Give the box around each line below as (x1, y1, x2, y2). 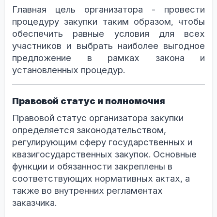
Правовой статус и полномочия (12, 95, 165, 107)
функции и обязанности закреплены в (12, 160, 172, 172)
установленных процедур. (12, 64, 125, 76)
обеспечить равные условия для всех (12, 28, 205, 39)
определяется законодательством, (12, 124, 166, 136)
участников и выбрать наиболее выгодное (12, 40, 205, 51)
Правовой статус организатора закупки (12, 112, 184, 124)
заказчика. (12, 197, 57, 208)
